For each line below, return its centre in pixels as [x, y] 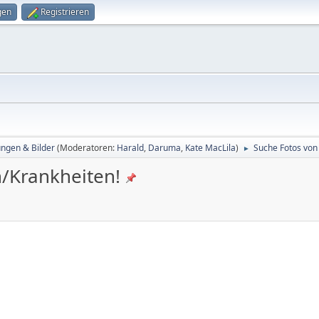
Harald [130, 148]
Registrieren [65, 12]
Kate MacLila [210, 148]
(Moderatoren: [87, 148]
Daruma [164, 148]
